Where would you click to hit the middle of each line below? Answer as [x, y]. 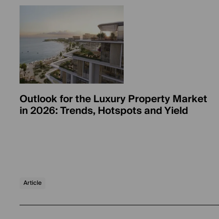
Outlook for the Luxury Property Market [113, 99]
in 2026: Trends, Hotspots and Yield [104, 111]
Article [33, 183]
